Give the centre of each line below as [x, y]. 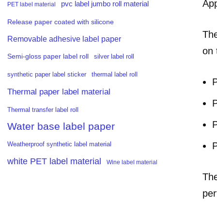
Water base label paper [61, 126]
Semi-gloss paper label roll [48, 56]
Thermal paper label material [59, 92]
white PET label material [54, 161]
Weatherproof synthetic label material [59, 144]
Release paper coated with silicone [61, 22]
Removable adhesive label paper [64, 39]
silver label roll [114, 56]
